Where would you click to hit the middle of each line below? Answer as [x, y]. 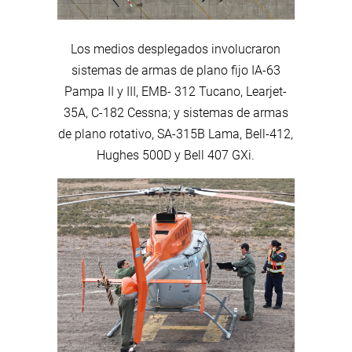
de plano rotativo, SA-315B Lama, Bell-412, [176, 134]
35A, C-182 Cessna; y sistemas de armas [176, 112]
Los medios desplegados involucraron [176, 49]
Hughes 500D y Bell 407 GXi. [176, 155]
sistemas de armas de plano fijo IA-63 [176, 70]
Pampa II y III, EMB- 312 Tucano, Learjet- [176, 91]
